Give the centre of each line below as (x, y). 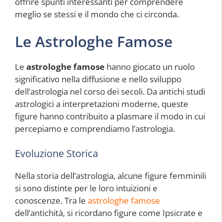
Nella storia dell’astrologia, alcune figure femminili (111, 175)
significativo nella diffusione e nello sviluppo (98, 79)
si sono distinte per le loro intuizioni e (86, 188)
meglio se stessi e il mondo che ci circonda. (97, 14)
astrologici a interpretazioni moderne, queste (102, 104)
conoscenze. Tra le (51, 200)
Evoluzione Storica (56, 153)
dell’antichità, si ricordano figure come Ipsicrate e (109, 213)
